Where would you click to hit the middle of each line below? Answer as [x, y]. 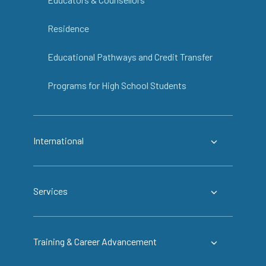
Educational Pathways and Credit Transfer [130, 56]
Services [50, 191]
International [58, 140]
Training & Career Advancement [95, 241]
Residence [68, 28]
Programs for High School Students [117, 85]
